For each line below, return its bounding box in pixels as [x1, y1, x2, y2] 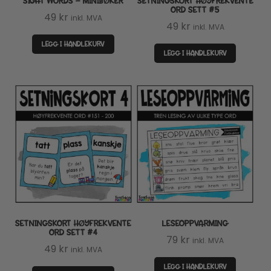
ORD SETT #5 [171, 4, 220, 16]
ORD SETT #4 [49, 226, 98, 238]
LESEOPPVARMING [162, 217, 229, 229]
